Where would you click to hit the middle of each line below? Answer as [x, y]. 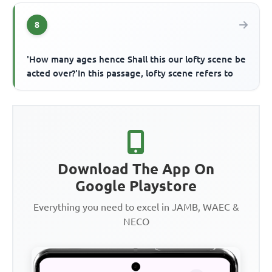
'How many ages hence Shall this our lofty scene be [137, 59]
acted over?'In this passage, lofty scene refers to [130, 73]
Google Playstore [136, 186]
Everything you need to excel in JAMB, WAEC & [136, 207]
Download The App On [136, 169]
